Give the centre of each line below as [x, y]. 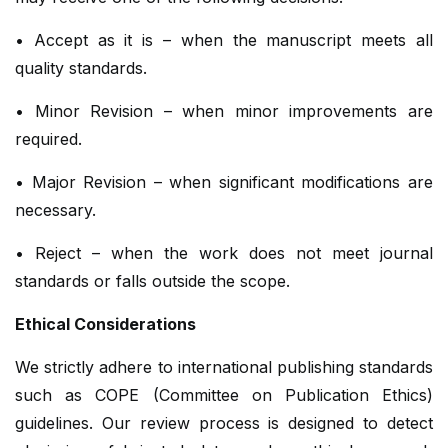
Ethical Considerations [105, 324]
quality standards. [81, 68]
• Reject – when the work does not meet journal [224, 253]
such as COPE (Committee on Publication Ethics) [224, 395]
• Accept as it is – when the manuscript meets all [224, 40]
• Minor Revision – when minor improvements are [224, 111]
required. [48, 139]
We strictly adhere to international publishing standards [224, 367]
